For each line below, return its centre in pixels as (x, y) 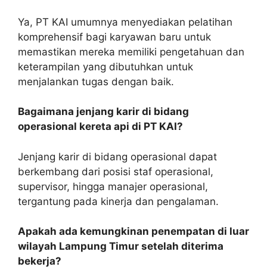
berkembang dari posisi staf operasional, (116, 171)
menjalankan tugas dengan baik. (96, 81)
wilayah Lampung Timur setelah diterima (121, 246)
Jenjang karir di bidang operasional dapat (117, 156)
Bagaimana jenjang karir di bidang (103, 112)
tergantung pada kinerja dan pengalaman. (118, 201)
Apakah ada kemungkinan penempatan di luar (133, 232)
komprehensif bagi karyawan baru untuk (114, 37)
